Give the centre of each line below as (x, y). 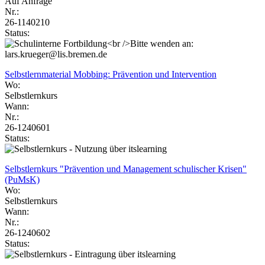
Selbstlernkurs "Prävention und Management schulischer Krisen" (126, 169)
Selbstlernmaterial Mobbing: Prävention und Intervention (111, 74)
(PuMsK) (22, 179)
